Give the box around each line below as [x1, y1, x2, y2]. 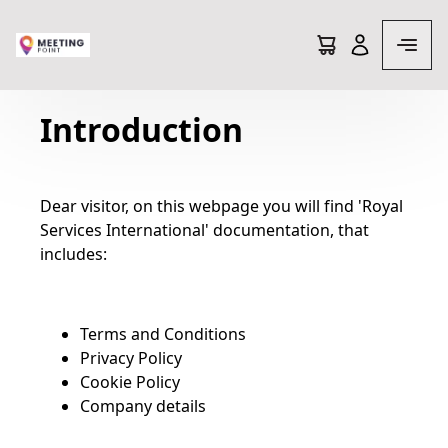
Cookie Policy [80, 371, 180, 393]
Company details [80, 395, 206, 417]
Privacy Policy [80, 347, 182, 369]
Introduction [40, 108, 243, 151]
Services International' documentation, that [40, 219, 369, 241]
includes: [40, 243, 111, 265]
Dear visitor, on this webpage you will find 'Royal [40, 195, 403, 217]
